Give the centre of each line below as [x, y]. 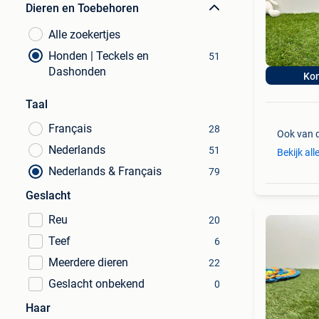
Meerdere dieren [88, 262]
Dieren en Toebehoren [82, 8]
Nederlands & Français [105, 171]
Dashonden [77, 72]
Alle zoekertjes [84, 35]
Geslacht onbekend [96, 284]
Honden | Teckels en [99, 56]
